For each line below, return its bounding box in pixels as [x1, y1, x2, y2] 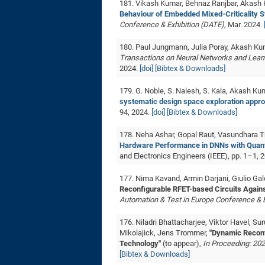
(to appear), [161, 239, 203, 248]
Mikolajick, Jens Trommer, [119, 228, 209, 237]
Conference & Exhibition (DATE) [119, 20, 224, 29]
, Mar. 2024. [224, 20, 264, 29]
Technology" [119, 239, 161, 248]
